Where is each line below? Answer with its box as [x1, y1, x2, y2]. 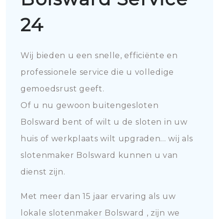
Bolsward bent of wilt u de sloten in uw [21, 117, 188, 127]
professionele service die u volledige [21, 67, 174, 77]
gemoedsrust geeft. [21, 84, 105, 93]
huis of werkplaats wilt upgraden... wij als [21, 134, 194, 143]
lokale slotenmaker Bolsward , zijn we [21, 208, 180, 218]
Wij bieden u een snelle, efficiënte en [21, 51, 178, 60]
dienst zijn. [21, 167, 66, 176]
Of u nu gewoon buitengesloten [21, 101, 159, 110]
